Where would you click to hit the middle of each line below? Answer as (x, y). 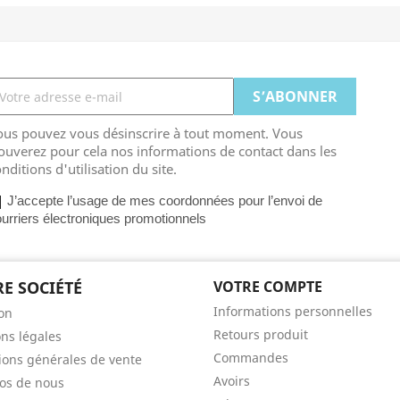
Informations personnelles (293, 311)
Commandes (251, 358)
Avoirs (232, 381)
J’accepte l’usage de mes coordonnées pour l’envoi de (164, 201)
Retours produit (261, 334)
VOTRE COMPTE (268, 287)
